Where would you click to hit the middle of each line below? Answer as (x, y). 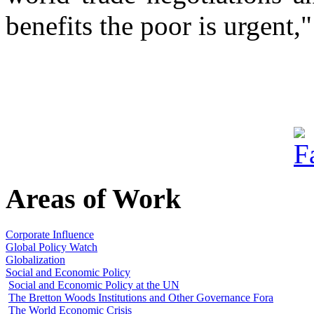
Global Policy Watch (52, 247)
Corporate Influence (50, 235)
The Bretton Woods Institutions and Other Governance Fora (141, 298)
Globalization (35, 260)
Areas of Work (93, 199)
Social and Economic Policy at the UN (94, 285)
